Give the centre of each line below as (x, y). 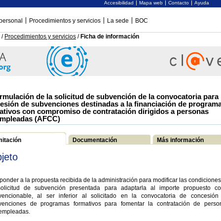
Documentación (95, 140)
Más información (180, 140)
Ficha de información (110, 37)
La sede (118, 21)
